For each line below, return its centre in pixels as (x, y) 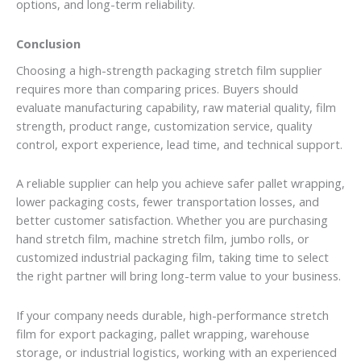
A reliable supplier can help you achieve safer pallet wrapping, (180, 183)
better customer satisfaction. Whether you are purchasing (172, 220)
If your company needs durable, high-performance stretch (172, 315)
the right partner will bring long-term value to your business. (178, 276)
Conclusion (48, 43)
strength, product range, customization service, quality (164, 125)
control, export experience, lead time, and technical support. (179, 144)
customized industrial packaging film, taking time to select (172, 257)
